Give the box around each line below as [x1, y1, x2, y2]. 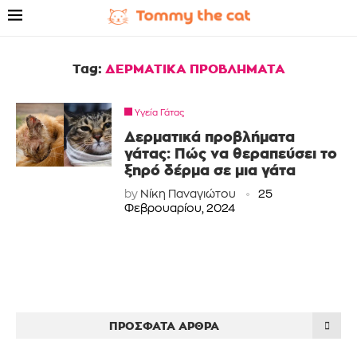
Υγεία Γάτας [135, 109, 184, 118]
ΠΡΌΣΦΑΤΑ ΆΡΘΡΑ [109, 319, 219, 332]
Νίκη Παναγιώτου [140, 189, 236, 201]
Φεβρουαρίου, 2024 [124, 203, 235, 215]
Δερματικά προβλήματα [124, 128, 295, 145]
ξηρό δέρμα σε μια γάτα [124, 162, 296, 178]
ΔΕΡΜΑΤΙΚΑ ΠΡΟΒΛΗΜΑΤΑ [104, 61, 285, 76]
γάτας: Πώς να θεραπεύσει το [124, 145, 337, 162]
